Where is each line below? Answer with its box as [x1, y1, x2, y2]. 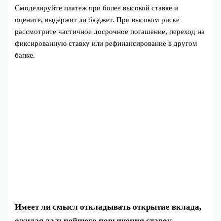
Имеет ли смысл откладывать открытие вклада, [15, 202, 202, 212]
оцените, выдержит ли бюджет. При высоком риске [15, 15, 180, 24]
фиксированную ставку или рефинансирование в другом [15, 39, 198, 47]
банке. [15, 51, 36, 59]
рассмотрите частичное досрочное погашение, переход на [15, 27, 205, 36]
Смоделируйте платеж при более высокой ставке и [15, 3, 179, 12]
